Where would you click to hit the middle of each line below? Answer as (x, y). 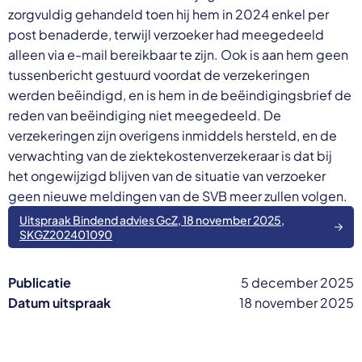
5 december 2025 (297, 282)
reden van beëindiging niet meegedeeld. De (145, 115)
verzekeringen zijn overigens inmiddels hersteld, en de (173, 135)
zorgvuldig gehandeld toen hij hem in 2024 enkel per (168, 14)
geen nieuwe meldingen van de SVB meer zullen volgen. (178, 196)
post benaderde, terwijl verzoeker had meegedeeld (166, 34)
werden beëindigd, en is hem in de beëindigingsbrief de (180, 95)
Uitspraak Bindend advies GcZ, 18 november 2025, (152, 220)
